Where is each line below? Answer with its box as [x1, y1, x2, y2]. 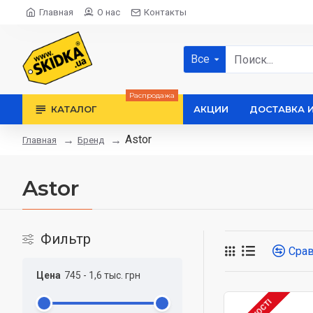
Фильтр [41, 231, 91, 247]
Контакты [144, 7, 187, 17]
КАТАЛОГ [51, 103, 96, 115]
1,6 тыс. [89, 270, 123, 281]
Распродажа [129, 91, 175, 100]
